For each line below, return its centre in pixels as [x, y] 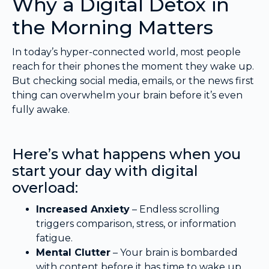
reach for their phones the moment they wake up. [133, 67]
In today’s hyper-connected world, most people [126, 52]
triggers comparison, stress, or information [136, 224]
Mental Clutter [73, 253]
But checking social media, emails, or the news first [133, 81]
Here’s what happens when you [126, 154]
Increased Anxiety [83, 210]
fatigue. [54, 238]
